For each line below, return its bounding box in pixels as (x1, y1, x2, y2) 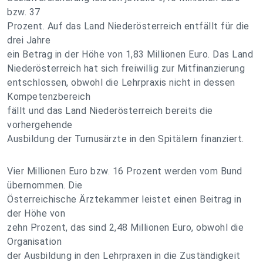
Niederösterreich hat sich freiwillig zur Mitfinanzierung (7, 63, 245, 74)
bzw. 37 (7, 6, 41, 18)
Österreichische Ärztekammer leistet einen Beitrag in (7, 194, 241, 205)
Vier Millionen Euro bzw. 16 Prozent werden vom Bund (7, 166, 242, 177)
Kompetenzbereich (7, 91, 90, 102)
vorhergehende (7, 119, 73, 130)
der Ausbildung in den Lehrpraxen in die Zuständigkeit (7, 250, 241, 261)
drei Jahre (7, 35, 50, 46)
